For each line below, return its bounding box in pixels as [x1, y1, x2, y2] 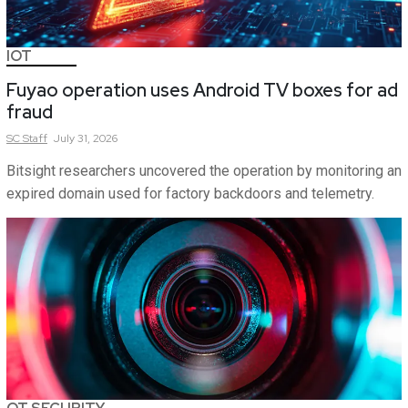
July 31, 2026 [54, 130, 117, 146]
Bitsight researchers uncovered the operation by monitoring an [6, 161, 402, 179]
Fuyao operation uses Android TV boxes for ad [6, 77, 398, 102]
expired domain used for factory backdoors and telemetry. [6, 184, 374, 202]
